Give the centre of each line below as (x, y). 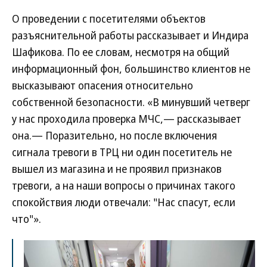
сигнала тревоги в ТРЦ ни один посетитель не (122, 152)
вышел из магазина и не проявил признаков (117, 169)
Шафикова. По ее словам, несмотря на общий (121, 52)
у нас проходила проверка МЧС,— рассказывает (127, 119)
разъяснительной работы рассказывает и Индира (130, 35)
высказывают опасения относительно (103, 86)
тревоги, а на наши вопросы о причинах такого (124, 186)
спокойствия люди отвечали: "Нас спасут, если (124, 202)
